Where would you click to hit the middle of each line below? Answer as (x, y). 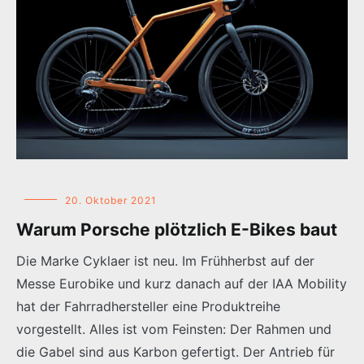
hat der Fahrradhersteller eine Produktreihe (148, 306)
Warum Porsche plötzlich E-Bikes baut (177, 229)
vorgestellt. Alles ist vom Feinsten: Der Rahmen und (174, 329)
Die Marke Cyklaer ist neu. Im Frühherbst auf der (165, 260)
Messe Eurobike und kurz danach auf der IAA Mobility (182, 283)
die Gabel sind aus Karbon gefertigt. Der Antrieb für (175, 351)
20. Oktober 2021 (111, 200)
